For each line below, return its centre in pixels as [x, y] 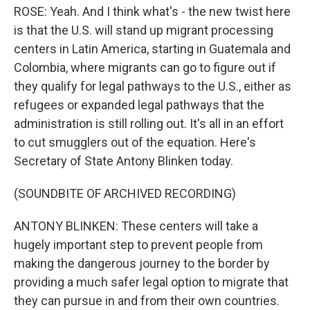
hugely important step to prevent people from [138, 244]
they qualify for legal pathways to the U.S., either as [153, 86]
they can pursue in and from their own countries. [147, 300]
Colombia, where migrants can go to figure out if [145, 67]
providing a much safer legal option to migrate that [151, 282]
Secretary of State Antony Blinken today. [124, 161]
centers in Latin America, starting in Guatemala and [152, 48]
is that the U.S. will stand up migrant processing [144, 30]
